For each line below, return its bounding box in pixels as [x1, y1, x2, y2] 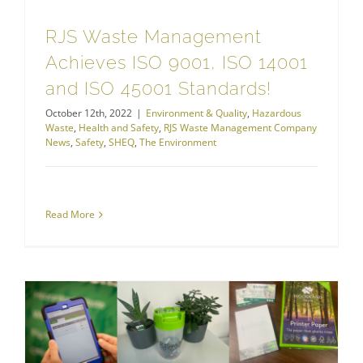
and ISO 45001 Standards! [45, 79, 271, 100]
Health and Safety [79, 121, 159, 135]
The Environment [139, 135, 216, 150]
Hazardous [252, 106, 301, 121]
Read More [45, 207, 95, 222]
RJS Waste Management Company [164, 121, 317, 135]
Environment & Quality [146, 106, 247, 121]
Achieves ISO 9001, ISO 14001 [45, 53, 308, 74]
